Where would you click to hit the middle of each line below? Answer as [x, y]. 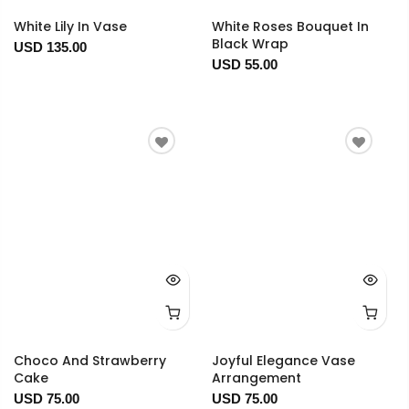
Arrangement [256, 378]
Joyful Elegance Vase [283, 360]
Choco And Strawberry [90, 360]
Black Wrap [250, 43]
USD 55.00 [244, 64]
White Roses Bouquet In [290, 26]
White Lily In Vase [70, 26]
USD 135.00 [50, 47]
